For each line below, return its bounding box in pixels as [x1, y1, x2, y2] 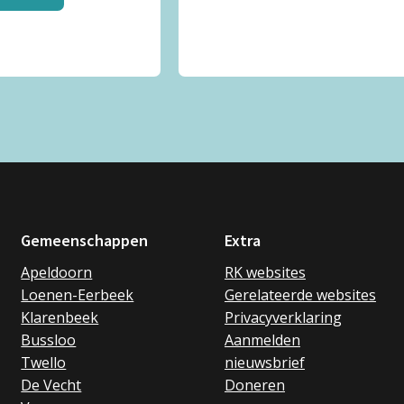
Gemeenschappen [21, 230, 149, 252]
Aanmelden [224, 330, 300, 351]
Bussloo [21, 330, 77, 351]
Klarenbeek [21, 308, 99, 328]
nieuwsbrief [224, 353, 305, 373]
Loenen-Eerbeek [21, 285, 134, 306]
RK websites [224, 262, 306, 283]
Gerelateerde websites [224, 285, 376, 306]
